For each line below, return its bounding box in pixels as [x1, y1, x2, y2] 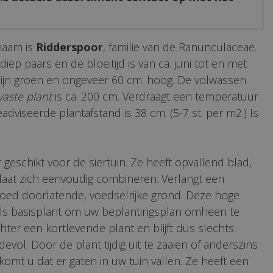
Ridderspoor [36, 40, 104, 54]
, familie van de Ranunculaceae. [103, 40, 257, 54]
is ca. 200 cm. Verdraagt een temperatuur [52, 89, 259, 104]
